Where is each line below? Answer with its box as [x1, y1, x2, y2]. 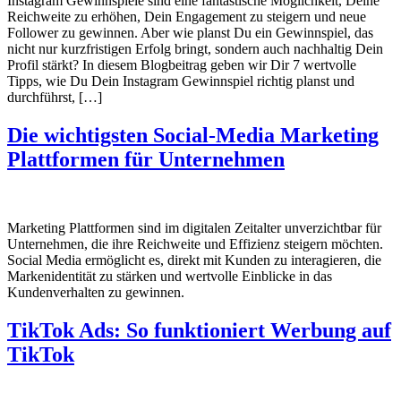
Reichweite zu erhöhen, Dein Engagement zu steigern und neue [7, 9, 366, 25]
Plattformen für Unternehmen [7, 147, 285, 171]
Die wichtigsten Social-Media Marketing [7, 123, 379, 147]
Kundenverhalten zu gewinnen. [7, 284, 184, 300]
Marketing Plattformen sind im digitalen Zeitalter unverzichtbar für [7, 219, 381, 235]
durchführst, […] [7, 90, 102, 106]
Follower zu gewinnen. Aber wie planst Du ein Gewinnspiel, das [7, 25, 373, 41]
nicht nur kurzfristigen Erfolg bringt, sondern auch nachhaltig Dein [7, 41, 383, 57]
